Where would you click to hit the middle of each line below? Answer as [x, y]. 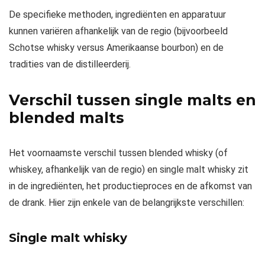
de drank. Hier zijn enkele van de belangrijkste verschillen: [127, 202]
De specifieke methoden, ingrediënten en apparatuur [117, 14]
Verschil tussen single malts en [132, 100]
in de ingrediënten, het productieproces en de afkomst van [130, 186]
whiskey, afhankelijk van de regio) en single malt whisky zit [129, 169]
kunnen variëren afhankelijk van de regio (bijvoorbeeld [118, 31]
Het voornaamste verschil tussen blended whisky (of [118, 153]
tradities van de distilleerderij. [70, 64]
